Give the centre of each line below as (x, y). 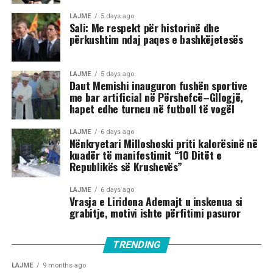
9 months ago (64, 266)
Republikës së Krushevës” (126, 167)
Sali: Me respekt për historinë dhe (144, 28)
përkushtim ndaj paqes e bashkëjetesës (156, 39)
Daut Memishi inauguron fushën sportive (158, 86)
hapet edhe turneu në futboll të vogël (152, 109)
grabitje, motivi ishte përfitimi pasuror (155, 213)
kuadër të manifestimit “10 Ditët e (145, 155)
